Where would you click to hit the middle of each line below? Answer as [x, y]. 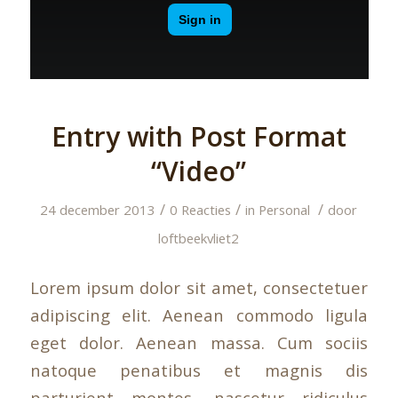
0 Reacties [201, 210]
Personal [285, 210]
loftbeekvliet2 [199, 239]
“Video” [199, 171]
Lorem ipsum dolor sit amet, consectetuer [199, 287]
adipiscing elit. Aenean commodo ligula [199, 314]
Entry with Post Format [199, 137]
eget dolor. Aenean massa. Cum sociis [199, 342]
